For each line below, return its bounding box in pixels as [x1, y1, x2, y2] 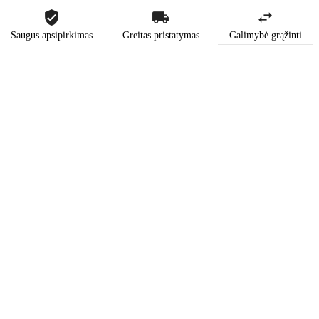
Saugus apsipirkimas [10, 30, 93, 41]
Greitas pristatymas [122, 30, 199, 41]
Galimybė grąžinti [229, 30, 302, 41]
